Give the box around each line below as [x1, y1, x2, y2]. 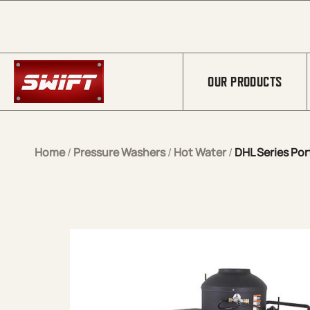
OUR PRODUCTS [208, 74, 282, 89]
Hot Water [174, 145, 226, 160]
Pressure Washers [73, 145, 165, 160]
